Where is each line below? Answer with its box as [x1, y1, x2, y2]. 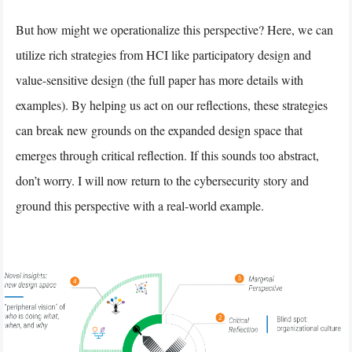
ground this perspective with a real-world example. [16, 196, 264, 214]
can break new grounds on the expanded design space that [16, 121, 302, 138]
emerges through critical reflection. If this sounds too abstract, [16, 146, 319, 163]
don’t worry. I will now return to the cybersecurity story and [16, 171, 309, 189]
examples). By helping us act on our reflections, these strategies [16, 96, 328, 113]
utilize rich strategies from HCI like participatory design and [16, 46, 311, 63]
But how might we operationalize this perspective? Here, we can [16, 20, 333, 38]
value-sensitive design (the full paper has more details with [16, 71, 303, 88]
